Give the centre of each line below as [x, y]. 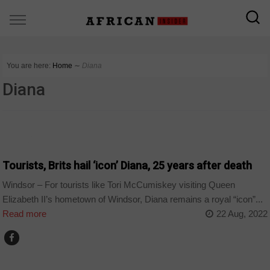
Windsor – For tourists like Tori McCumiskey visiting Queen [119, 185]
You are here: [29, 66]
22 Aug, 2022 [242, 214]
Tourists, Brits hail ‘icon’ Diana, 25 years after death [127, 165]
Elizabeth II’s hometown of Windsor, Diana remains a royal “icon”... [133, 199]
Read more [25, 214]
